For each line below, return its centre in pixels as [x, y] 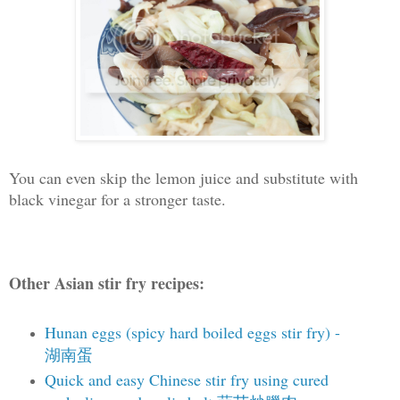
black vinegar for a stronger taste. [120, 199]
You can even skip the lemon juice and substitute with [183, 177]
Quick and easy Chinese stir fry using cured [186, 380]
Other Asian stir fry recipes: [107, 283]
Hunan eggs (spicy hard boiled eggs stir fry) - [192, 332]
